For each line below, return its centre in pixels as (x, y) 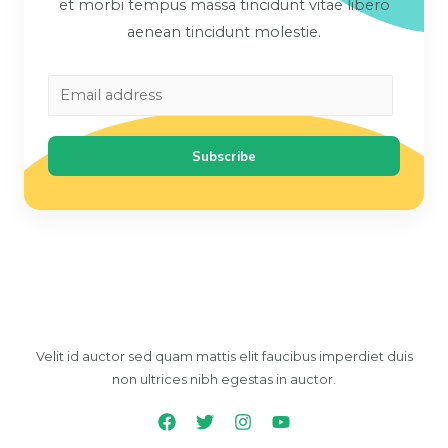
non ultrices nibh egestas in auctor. (224, 380)
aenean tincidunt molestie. (224, 31)
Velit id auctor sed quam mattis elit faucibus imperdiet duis (224, 357)
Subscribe (224, 156)
